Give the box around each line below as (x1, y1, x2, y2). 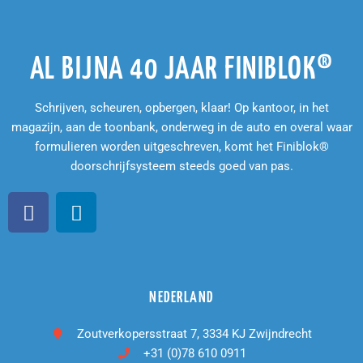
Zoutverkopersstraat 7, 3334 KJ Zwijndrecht (77, 327, 313, 342)
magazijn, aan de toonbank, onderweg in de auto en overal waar (11, 120, 352, 135)
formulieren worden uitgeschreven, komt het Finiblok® (34, 139, 329, 155)
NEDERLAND (149, 290, 214, 306)
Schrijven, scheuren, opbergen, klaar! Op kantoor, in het (34, 100, 329, 116)
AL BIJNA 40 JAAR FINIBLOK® (29, 55, 334, 86)
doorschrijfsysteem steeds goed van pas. (70, 159, 293, 174)
